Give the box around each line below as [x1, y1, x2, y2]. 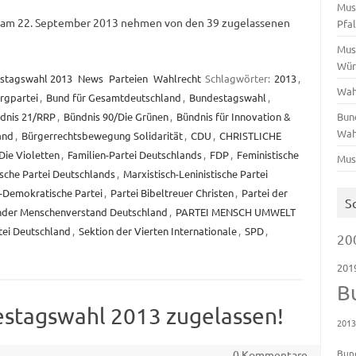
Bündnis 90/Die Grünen [63, 110, 168, 124]
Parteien [108, 72, 148, 86]
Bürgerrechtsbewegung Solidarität [21, 129, 183, 143]
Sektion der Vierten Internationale [78, 224, 237, 238]
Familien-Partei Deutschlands [67, 148, 202, 162]
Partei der [241, 186, 288, 200]
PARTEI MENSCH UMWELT [175, 205, 296, 219]
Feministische [236, 148, 299, 162]
